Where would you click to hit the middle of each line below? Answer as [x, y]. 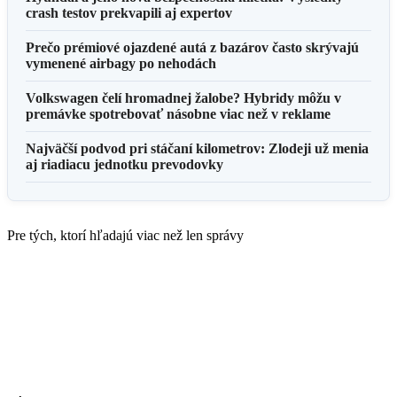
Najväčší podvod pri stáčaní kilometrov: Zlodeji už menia [197, 148]
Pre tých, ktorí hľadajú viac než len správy [125, 235]
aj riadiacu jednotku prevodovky [125, 164]
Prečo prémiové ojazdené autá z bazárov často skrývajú [192, 47]
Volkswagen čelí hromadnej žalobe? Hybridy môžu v [183, 97]
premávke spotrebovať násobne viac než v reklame [178, 113]
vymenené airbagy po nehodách [121, 63]
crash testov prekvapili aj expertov [129, 12]
